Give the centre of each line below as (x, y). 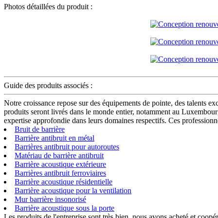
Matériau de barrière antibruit (59, 155)
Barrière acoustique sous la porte (64, 208)
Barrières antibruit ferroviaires (60, 173)
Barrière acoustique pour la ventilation (73, 190)
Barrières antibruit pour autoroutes (67, 146)
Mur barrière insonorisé (50, 199)
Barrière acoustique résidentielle (64, 182)
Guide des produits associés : (48, 85)
